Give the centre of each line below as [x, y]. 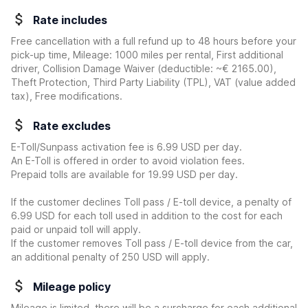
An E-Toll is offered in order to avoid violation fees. [128, 161]
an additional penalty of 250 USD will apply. [110, 257]
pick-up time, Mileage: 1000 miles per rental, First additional [147, 55]
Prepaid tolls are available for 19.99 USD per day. [124, 174]
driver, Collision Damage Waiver [84, 68]
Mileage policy [72, 287]
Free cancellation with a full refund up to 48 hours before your [154, 41]
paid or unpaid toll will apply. [76, 229]
